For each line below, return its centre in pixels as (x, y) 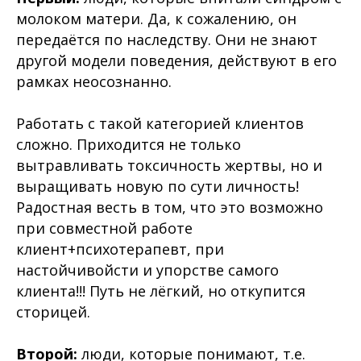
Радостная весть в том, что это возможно (170, 207)
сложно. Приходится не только (129, 144)
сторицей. (53, 312)
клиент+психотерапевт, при (120, 249)
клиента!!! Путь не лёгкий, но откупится (161, 291)
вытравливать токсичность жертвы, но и (169, 165)
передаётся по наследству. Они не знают (167, 39)
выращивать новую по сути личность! (158, 186)
